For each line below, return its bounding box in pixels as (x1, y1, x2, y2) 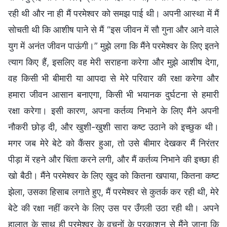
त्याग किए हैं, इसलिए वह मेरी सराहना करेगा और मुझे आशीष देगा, (8, 56, 219, 67)
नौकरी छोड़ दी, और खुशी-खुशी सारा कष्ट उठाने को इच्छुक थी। (8, 121, 219, 132)
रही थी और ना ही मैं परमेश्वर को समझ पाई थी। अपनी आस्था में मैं (8, 8, 219, 19)
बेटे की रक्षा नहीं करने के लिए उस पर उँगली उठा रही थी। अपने (8, 202, 219, 213)
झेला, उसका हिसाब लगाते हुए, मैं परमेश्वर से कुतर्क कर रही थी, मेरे (8, 186, 219, 197)
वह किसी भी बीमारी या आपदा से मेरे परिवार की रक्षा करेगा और (8, 72, 219, 84)
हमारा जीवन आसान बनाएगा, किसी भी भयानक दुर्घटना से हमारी (8, 89, 219, 100)
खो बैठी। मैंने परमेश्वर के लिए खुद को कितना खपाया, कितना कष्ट (8, 170, 219, 181)
